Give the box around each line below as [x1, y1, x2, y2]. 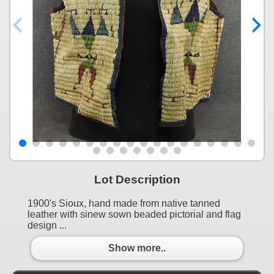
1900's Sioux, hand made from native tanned [28, 198, 220, 209]
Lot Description [94, 172, 180, 186]
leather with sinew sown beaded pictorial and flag [28, 209, 241, 220]
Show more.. [108, 243, 166, 254]
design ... [28, 220, 67, 231]
